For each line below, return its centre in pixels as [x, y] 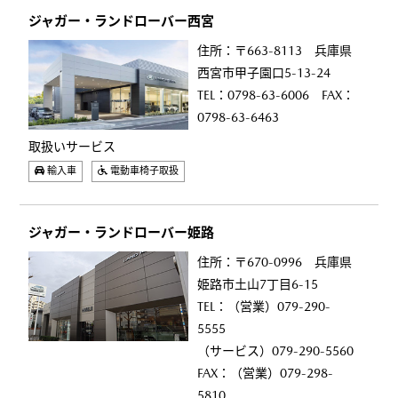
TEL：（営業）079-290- [264, 306]
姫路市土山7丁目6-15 [258, 284]
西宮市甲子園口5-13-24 [264, 73]
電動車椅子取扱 [143, 171]
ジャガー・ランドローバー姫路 [122, 232]
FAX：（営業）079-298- [266, 373]
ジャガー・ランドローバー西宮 [122, 21]
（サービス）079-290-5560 [276, 351]
